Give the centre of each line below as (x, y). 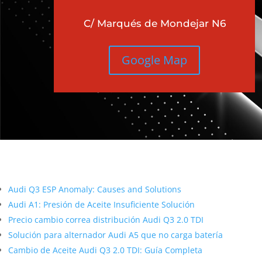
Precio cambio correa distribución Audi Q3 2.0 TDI (106, 219)
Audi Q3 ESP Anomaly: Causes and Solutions (95, 189)
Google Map (155, 60)
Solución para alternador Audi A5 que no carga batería (116, 235)
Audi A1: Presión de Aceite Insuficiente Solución (101, 204)
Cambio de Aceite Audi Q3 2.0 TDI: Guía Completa (105, 250)
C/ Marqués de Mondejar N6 (154, 23)
